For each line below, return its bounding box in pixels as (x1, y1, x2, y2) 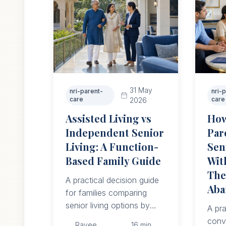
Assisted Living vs (66, 111, 151, 125)
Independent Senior (66, 126, 164, 139)
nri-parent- (70, 87, 103, 95)
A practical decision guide (66, 175, 159, 185)
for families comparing (66, 188, 147, 198)
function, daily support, (66, 213, 150, 223)
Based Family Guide (66, 154, 161, 167)
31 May (129, 86, 152, 94)
